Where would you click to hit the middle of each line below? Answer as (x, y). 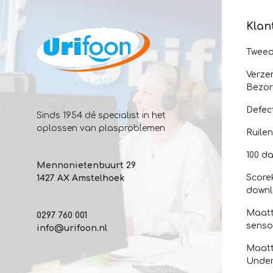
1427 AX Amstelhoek (80, 178)
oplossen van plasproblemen (101, 128)
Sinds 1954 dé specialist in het (101, 115)
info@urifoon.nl (72, 228)
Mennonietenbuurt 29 (86, 165)
